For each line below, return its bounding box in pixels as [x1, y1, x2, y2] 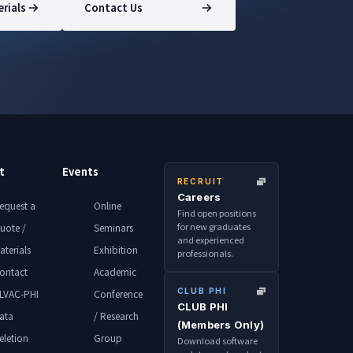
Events [62, 164, 99, 180]
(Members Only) [176, 318, 265, 332]
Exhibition [94, 242, 139, 256]
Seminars [94, 220, 134, 234]
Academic [94, 264, 137, 278]
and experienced [176, 233, 244, 247]
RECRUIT [176, 176, 225, 187]
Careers [176, 191, 221, 204]
